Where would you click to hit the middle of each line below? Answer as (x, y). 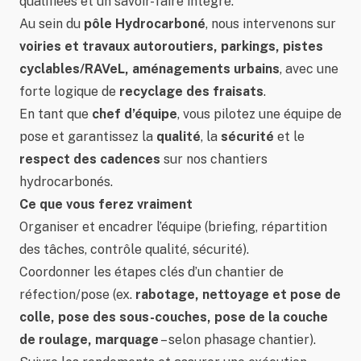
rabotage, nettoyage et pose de (238, 295)
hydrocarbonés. (66, 182)
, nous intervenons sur (271, 24)
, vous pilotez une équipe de (259, 114)
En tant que (56, 114)
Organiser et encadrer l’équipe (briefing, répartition (173, 227)
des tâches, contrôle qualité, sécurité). (134, 249)
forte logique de (69, 91)
